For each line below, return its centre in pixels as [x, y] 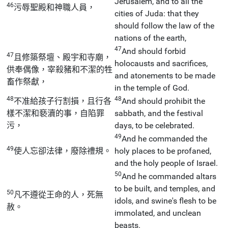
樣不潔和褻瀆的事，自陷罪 [55, 113]
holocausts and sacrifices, [161, 63]
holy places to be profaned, [163, 151]
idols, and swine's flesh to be [165, 201]
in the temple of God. [152, 88]
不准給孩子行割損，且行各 [63, 101]
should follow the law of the [164, 25]
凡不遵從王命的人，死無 [59, 194]
